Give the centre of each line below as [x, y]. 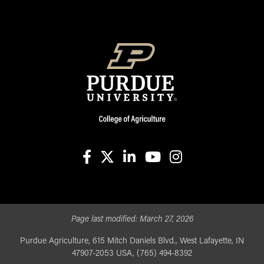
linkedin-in [151, 173]
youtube [168, 173]
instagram [195, 173]
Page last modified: [105, 219]
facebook [104, 173]
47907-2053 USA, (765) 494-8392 [132, 253]
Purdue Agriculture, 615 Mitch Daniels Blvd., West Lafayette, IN [132, 241]
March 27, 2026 [166, 219]
